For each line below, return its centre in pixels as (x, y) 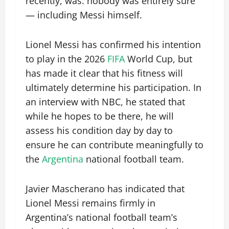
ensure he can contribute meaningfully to (114, 145)
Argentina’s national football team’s (101, 217)
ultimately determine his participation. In (113, 88)
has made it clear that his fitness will (104, 73)
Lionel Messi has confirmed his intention (113, 45)
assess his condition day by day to (99, 131)
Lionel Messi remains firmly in (90, 203)
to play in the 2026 (66, 59)
